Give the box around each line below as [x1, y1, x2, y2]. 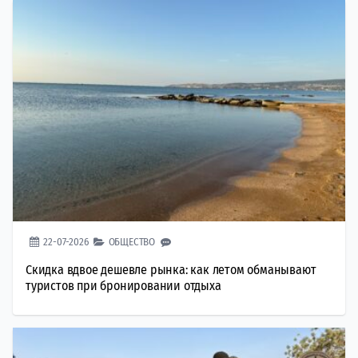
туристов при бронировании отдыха [26, 277, 221, 293]
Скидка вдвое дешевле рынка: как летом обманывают [26, 261, 316, 277]
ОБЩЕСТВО [108, 235, 156, 248]
